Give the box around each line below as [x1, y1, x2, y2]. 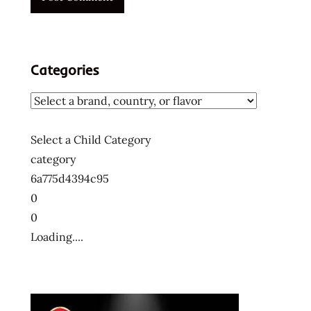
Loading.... [31, 229, 83, 244]
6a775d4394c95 [31, 171, 109, 185]
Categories [31, 60, 99, 78]
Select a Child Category [31, 132, 151, 146]
